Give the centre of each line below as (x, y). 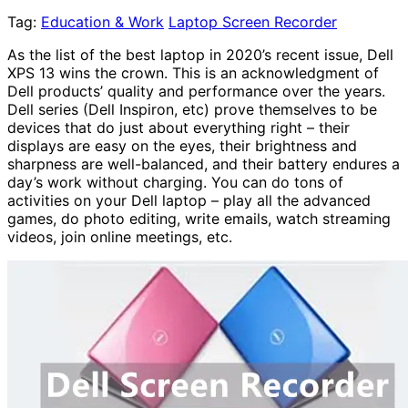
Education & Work (102, 21)
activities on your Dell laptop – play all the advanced (189, 200)
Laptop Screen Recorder (253, 21)
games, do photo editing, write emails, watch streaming (199, 218)
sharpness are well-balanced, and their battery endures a (204, 163)
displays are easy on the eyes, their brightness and (182, 145)
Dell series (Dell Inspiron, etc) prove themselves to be (192, 109)
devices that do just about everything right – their (178, 127)
